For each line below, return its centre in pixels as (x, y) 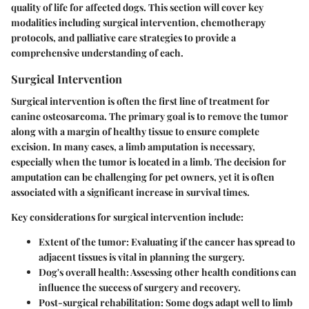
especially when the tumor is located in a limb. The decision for (149, 161)
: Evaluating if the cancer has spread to (211, 241)
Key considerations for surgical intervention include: (127, 217)
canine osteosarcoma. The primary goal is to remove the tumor (150, 116)
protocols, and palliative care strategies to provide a (123, 38)
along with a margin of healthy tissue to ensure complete (135, 131)
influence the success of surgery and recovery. (140, 287)
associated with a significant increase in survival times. (130, 192)
